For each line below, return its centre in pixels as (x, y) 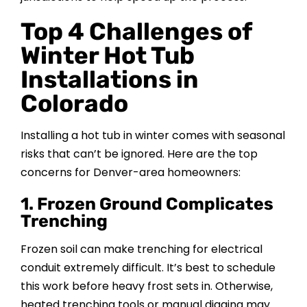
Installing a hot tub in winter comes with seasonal (152, 136)
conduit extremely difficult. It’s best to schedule (148, 268)
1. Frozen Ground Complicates (147, 204)
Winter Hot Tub (107, 56)
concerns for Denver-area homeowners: (130, 173)
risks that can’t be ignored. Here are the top (139, 154)
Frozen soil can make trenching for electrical (141, 249)
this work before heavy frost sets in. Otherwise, (146, 286)
